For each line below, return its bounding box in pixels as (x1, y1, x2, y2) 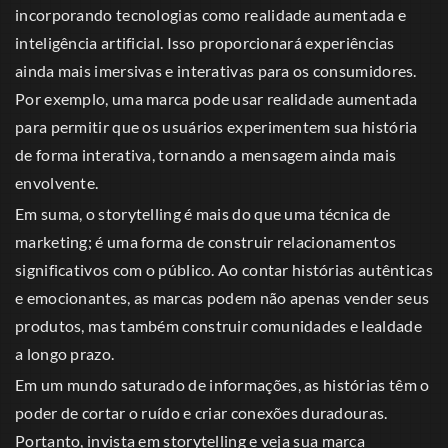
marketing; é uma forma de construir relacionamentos (15, 232, 397, 252)
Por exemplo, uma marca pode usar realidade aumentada (15, 89, 418, 109)
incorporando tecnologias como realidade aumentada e (15, 5, 407, 25)
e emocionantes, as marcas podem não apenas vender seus (15, 288, 430, 308)
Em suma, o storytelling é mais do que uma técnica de (15, 204, 391, 224)
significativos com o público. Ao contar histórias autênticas (15, 260, 433, 280)
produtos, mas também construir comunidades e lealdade (15, 316, 422, 336)
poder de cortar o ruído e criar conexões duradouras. (15, 403, 388, 423)
